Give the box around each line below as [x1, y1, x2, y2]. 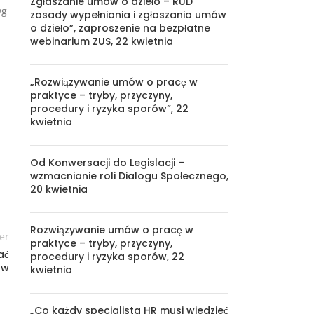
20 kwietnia [29, 182, 88, 196]
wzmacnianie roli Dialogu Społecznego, [29, 169, 228, 183]
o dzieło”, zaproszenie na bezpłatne [29, 21, 210, 35]
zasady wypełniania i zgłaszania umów [29, 8, 226, 22]
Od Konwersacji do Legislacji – [29, 156, 184, 170]
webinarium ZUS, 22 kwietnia [29, 34, 173, 48]
